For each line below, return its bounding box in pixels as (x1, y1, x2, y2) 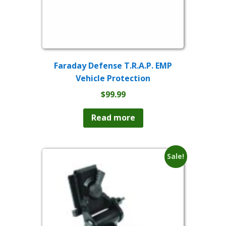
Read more (91, 112, 135, 124)
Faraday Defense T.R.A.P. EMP (54, 60, 172, 71)
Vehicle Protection (76, 72, 150, 84)
